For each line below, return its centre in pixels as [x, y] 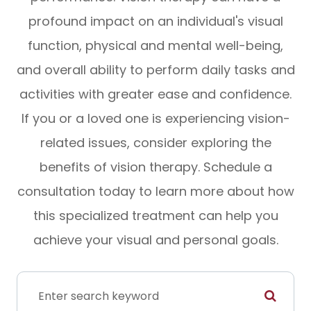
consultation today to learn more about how [155, 192]
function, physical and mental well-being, [155, 46]
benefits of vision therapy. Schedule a [155, 167]
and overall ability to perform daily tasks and [155, 70]
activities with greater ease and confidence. [155, 94]
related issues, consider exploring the [155, 143]
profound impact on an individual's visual [155, 22]
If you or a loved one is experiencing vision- [155, 119]
